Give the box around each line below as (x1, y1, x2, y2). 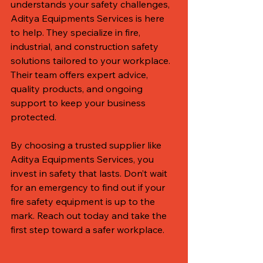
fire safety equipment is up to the (11, 195, 157, 207)
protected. (11, 110, 56, 123)
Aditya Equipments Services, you (11, 153, 156, 165)
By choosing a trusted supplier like (11, 139, 164, 151)
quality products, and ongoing (11, 82, 145, 95)
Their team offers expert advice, (11, 68, 150, 80)
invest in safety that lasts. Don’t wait (11, 167, 170, 179)
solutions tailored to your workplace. (11, 54, 173, 66)
